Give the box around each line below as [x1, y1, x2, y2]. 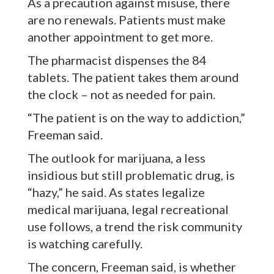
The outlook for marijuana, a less [28, 150, 206, 166]
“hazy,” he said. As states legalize [28, 185, 205, 200]
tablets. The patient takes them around [28, 70, 239, 85]
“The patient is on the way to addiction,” [28, 110, 245, 125]
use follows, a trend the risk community [28, 219, 242, 234]
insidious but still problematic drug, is [28, 168, 235, 183]
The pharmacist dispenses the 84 [28, 53, 207, 68]
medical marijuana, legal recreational [28, 202, 229, 217]
